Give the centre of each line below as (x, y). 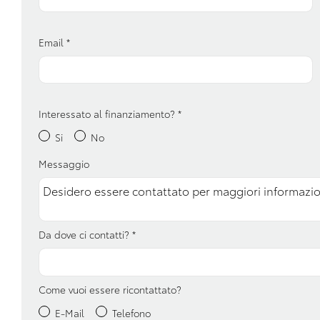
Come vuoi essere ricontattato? (110, 289)
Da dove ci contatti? (85, 235)
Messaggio (64, 164)
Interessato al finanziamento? (108, 114)
